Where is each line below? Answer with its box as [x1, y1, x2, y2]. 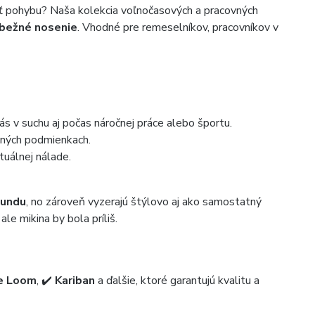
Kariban [55, 273, 96, 288]
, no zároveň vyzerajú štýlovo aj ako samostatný [26, 194, 262, 210]
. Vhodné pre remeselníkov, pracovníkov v [77, 20, 279, 35]
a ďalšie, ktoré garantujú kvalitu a [95, 273, 260, 288]
